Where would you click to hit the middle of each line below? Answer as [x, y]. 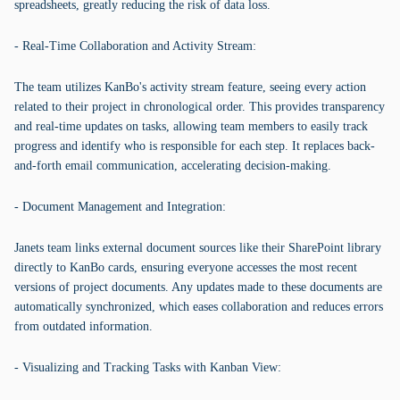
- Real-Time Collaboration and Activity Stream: [135, 46]
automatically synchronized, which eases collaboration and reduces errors [199, 307]
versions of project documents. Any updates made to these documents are [198, 287]
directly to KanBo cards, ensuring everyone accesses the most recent [186, 267]
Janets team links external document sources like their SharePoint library [198, 248]
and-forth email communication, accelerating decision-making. [173, 166]
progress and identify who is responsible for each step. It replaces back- [195, 146]
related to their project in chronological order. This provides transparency [200, 107]
